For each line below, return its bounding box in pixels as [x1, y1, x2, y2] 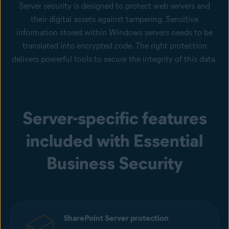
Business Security [46, 152, 183, 174]
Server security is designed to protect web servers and [19, 1, 210, 11]
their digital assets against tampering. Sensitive [31, 14, 198, 25]
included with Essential [26, 130, 203, 152]
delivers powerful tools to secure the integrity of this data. [12, 54, 217, 64]
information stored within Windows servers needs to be [16, 28, 213, 38]
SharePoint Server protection [63, 213, 169, 223]
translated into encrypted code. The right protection [22, 41, 207, 51]
